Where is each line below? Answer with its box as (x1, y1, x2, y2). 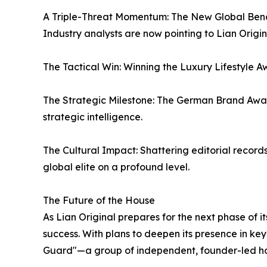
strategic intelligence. (43, 110, 142, 123)
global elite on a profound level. (43, 160, 190, 173)
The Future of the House (43, 194, 155, 206)
